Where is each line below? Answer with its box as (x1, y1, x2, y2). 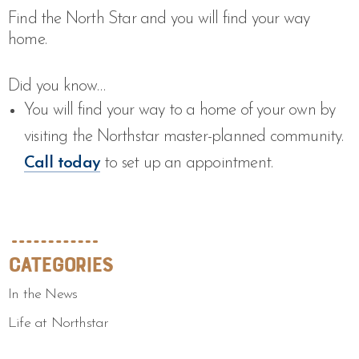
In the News (8, 287, 78, 302)
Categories (8, 252, 112, 277)
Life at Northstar (8, 316, 109, 331)
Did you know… (8, 78, 106, 95)
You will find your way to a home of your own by (24, 102, 336, 119)
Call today (24, 155, 100, 171)
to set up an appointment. (100, 155, 273, 171)
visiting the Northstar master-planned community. (24, 128, 344, 145)
